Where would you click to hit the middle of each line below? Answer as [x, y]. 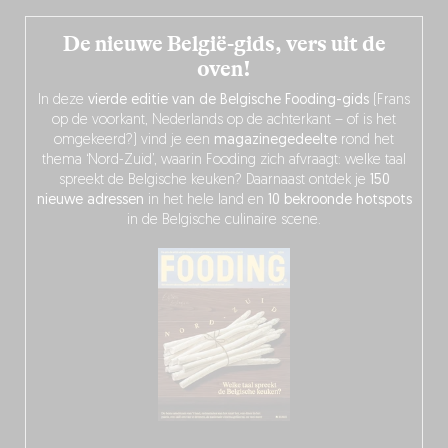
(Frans [389, 100]
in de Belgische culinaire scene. [224, 220]
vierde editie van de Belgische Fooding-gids [228, 100]
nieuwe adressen [90, 200]
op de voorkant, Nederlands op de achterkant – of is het [224, 120]
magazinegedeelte [275, 140]
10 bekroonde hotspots [339, 200]
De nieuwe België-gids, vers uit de [224, 43]
